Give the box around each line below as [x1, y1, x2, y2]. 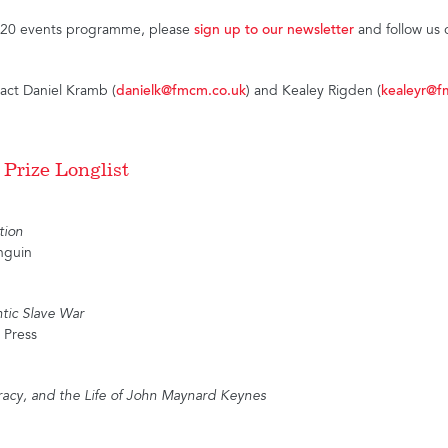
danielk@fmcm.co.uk [116, 85, 247, 100]
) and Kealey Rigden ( [246, 85, 382, 100]
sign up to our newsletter [194, 24, 355, 39]
